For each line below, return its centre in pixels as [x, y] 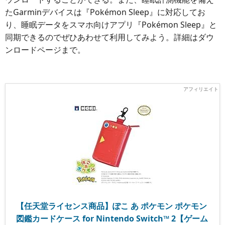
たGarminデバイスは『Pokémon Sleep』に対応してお [105, 12]
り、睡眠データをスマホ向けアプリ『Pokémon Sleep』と [111, 25]
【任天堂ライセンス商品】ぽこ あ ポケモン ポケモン [112, 206]
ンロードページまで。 [45, 50]
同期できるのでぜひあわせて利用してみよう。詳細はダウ [109, 37]
